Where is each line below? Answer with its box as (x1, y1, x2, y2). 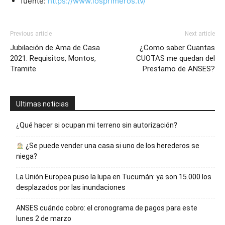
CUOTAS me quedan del (136, 54, 215, 63)
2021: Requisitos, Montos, (10, 54, 96, 63)
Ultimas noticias (16, 100, 69, 108)
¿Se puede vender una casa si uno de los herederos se (24, 142, 199, 150)
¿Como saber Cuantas (140, 43, 215, 53)
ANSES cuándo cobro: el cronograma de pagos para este (16, 204, 197, 212)
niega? (16, 152, 37, 161)
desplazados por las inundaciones (16, 183, 126, 192)
